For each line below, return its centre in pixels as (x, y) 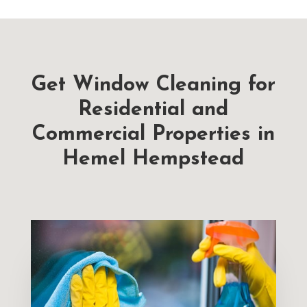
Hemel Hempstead (153, 160)
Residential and (153, 110)
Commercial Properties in (153, 135)
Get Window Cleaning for (153, 86)
